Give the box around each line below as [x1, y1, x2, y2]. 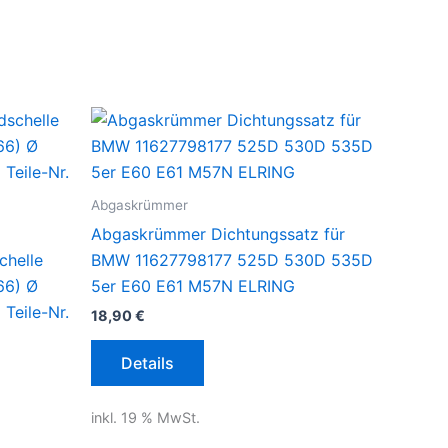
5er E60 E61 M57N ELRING [91, 276, 295, 297]
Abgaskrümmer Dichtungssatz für [91, 224, 345, 245]
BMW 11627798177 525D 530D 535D [91, 250, 373, 271]
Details [121, 353, 174, 374]
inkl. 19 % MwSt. [91, 408, 200, 426]
